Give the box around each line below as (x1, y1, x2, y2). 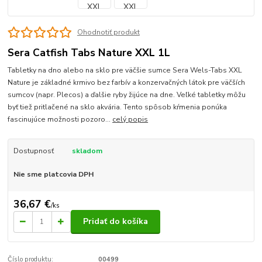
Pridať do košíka (83, 216, 148, 227)
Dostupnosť (13, 146, 54, 156)
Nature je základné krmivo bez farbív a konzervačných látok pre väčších (8, 78, 246, 88)
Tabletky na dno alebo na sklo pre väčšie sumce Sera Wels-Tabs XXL (8, 65, 243, 75)
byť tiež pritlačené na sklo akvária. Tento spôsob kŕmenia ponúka (8, 102, 227, 112)
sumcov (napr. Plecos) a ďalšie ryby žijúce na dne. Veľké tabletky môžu (8, 90, 246, 100)
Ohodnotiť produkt (77, 27, 140, 37)
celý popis (112, 115, 149, 125)
